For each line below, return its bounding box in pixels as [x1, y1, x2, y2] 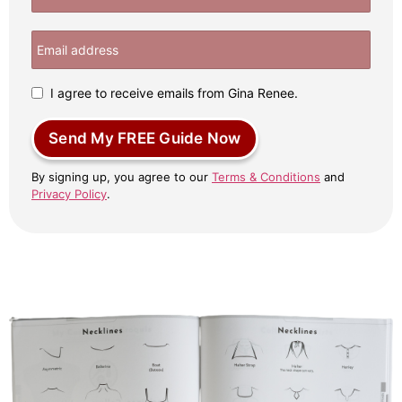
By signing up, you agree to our [31, 169, 212, 184]
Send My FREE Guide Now [48, 128, 241, 147]
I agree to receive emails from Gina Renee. [50, 84, 298, 100]
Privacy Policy [31, 186, 107, 201]
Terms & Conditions [212, 169, 320, 184]
